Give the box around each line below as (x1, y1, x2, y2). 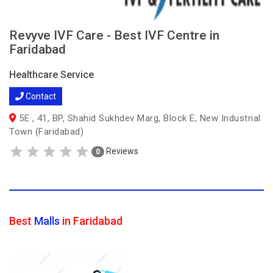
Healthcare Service (9, 69, 94, 80)
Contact (24, 91, 56, 101)
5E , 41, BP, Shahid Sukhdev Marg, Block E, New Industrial (16, 113, 261, 124)
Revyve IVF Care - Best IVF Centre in (9, 28, 219, 43)
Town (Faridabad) (9, 126, 83, 137)
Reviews (104, 146, 138, 156)
